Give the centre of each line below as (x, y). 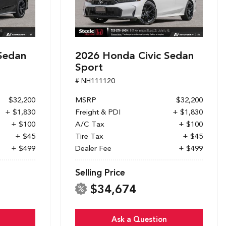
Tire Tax (89, 136)
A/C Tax (90, 124)
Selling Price (100, 172)
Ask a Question (139, 219)
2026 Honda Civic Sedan (134, 55)
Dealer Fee (93, 148)
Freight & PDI (98, 112)
